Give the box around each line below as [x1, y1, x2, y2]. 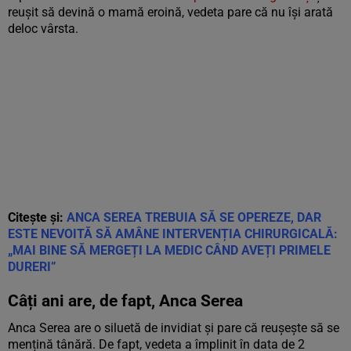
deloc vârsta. [8, 21, 78, 36]
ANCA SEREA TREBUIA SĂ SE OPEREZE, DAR [67, 210, 321, 225]
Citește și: [8, 210, 67, 225]
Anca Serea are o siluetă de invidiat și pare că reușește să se [8, 320, 339, 335]
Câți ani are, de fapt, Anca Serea [8, 291, 243, 310]
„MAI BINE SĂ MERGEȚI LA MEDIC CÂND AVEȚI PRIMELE [8, 243, 331, 258]
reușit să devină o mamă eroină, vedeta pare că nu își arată [8, 5, 333, 20]
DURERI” [8, 259, 56, 274]
